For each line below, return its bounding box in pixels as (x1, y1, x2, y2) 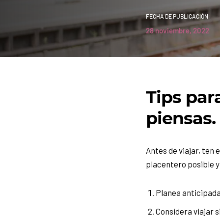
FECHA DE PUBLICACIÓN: (146, 13, 210, 20)
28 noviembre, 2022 (146, 26, 209, 35)
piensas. (146, 108, 216, 129)
